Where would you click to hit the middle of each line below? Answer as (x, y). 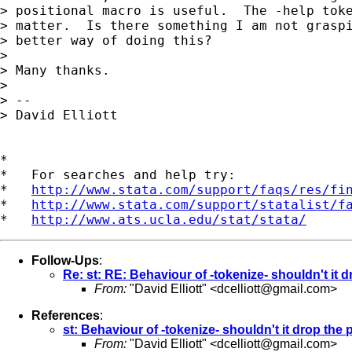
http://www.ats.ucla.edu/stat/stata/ (169, 219)
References (66, 315)
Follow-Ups (65, 260)
